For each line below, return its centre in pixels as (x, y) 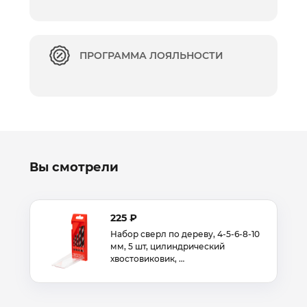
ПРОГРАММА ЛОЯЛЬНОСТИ (151, 56)
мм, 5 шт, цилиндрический (168, 246)
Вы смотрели (74, 167)
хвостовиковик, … (147, 259)
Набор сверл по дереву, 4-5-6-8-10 (185, 234)
